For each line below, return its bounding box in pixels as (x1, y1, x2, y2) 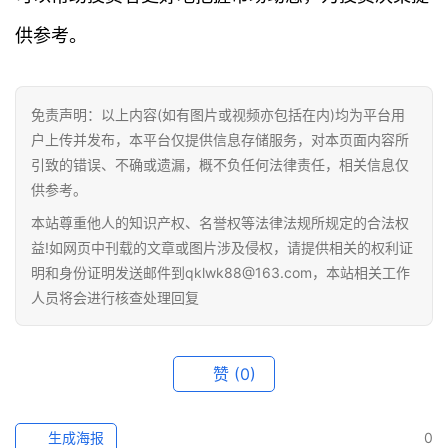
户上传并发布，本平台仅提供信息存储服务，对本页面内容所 (31, 131, 409, 149)
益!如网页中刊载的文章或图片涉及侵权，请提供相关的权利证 (31, 239, 413, 257)
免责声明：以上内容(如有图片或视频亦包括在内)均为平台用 (31, 106, 405, 124)
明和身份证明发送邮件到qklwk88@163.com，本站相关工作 (31, 264, 410, 282)
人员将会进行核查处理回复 (31, 289, 199, 307)
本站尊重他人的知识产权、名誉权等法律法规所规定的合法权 (31, 214, 409, 232)
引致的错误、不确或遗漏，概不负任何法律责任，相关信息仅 (31, 156, 409, 174)
